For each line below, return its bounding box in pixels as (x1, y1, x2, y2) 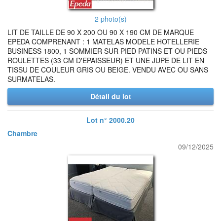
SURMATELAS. (7, 74, 55, 84)
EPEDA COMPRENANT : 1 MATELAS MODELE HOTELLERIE (7, 37, 199, 46)
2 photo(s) (94, 14, 127, 24)
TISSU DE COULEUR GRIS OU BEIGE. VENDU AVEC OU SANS (7, 65, 208, 74)
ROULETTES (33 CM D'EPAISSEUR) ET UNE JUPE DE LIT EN (7, 55, 204, 65)
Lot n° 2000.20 (86, 115, 135, 125)
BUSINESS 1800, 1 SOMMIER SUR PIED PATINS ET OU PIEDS (7, 46, 207, 56)
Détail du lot (90, 91, 131, 101)
